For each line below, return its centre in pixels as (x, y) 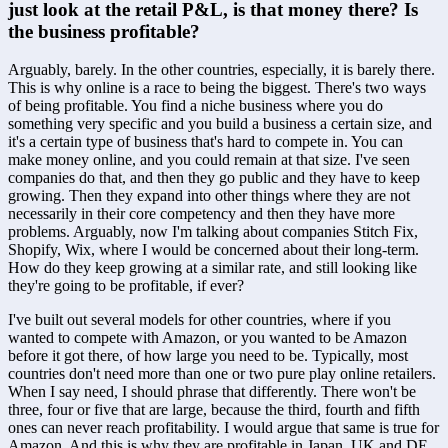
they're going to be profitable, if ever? (128, 286)
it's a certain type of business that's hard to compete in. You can (205, 142)
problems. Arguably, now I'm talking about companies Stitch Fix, (213, 232)
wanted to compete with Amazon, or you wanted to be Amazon (207, 338)
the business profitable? (104, 31)
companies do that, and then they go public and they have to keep (214, 178)
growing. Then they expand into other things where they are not (209, 196)
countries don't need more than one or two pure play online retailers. (222, 374)
